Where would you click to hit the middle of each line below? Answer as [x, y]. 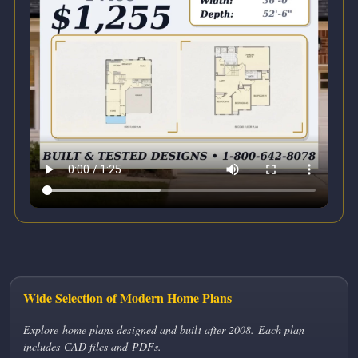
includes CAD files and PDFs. [92, 346]
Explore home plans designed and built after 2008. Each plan [164, 329]
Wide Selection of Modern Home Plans [127, 297]
